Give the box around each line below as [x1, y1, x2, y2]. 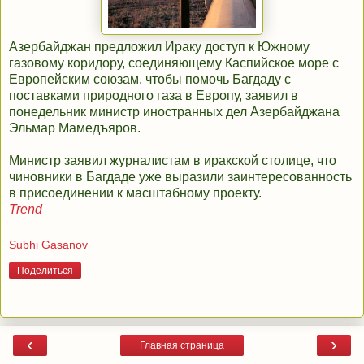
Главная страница [140, 339, 224, 351]
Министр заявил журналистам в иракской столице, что [9, 154, 336, 168]
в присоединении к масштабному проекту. [9, 186, 262, 201]
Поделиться [17, 264, 73, 276]
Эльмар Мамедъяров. [9, 121, 141, 136]
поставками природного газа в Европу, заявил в [9, 89, 298, 103]
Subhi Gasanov [9, 237, 88, 251]
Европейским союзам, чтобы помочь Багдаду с [9, 72, 291, 87]
